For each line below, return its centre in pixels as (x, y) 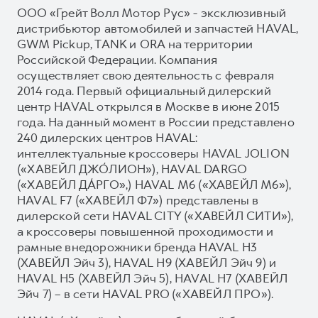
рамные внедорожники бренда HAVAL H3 (137, 247)
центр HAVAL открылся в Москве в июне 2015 (149, 106)
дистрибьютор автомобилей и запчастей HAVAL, (158, 28)
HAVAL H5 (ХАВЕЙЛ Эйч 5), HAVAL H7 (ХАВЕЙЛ (153, 278)
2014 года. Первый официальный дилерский (144, 91)
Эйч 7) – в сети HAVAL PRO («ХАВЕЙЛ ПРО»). (146, 294)
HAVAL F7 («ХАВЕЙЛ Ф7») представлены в (138, 200)
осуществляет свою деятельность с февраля (146, 75)
